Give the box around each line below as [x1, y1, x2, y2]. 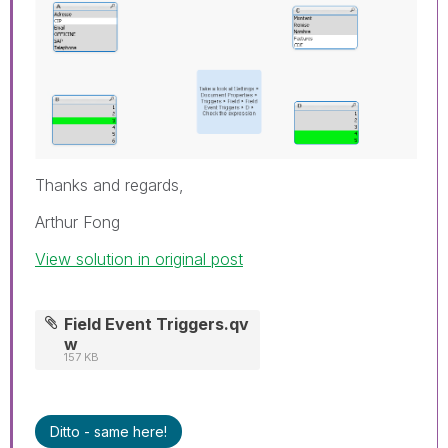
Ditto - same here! [50, 423, 167, 440]
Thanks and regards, [35, 175, 184, 195]
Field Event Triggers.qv [64, 314, 250, 334]
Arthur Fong [35, 212, 125, 232]
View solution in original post [35, 249, 243, 269]
